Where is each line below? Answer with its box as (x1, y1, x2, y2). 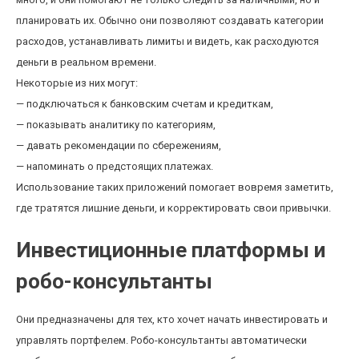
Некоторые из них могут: (16, 77, 138, 89)
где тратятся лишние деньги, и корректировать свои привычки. (16, 202, 331, 214)
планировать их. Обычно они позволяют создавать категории (16, 14, 324, 26)
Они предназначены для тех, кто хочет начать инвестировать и (16, 313, 328, 325)
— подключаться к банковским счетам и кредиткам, (16, 98, 273, 110)
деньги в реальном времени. (16, 56, 156, 68)
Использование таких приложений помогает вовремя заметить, (16, 181, 333, 193)
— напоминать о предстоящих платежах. (16, 160, 213, 172)
